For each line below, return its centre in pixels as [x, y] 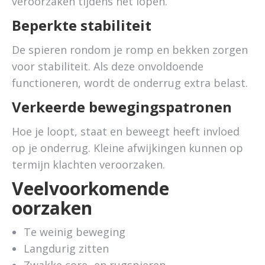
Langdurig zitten [66, 248]
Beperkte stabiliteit [82, 25]
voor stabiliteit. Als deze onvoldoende [108, 66]
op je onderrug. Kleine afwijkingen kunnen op [127, 148]
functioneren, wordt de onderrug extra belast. [130, 83]
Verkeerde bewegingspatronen [122, 107]
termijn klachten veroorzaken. [88, 164]
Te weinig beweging [75, 232]
